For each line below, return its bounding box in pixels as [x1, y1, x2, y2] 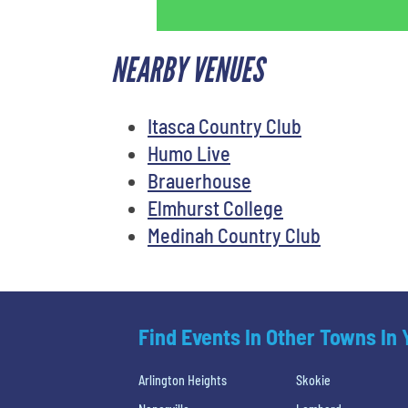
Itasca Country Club [148, 113, 301, 138]
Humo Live [148, 140, 230, 165]
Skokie [296, 372, 331, 388]
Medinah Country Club [148, 222, 321, 247]
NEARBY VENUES [111, 49, 263, 91]
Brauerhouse [148, 168, 251, 192]
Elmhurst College [148, 195, 283, 219]
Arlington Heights [138, 372, 227, 388]
